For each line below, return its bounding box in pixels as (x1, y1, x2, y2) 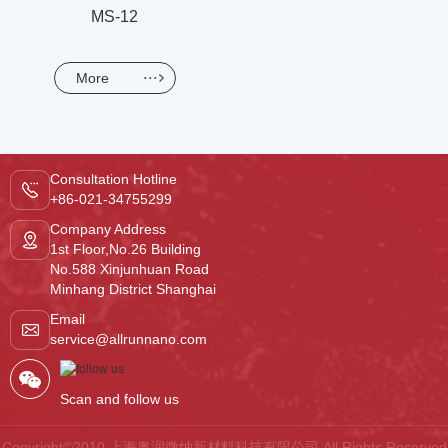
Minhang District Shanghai (50, 281, 217, 297)
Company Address (50, 221, 167, 237)
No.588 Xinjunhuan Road (50, 261, 210, 277)
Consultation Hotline (50, 171, 178, 187)
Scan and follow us (60, 390, 179, 407)
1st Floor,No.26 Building (50, 241, 202, 257)
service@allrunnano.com (50, 331, 208, 347)
